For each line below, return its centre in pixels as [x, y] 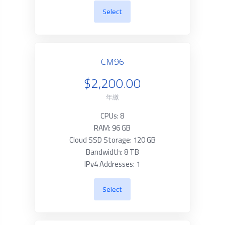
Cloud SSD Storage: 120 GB [112, 140]
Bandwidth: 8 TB [112, 152]
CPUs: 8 [113, 116]
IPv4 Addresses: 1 [113, 164]
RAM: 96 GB [113, 128]
